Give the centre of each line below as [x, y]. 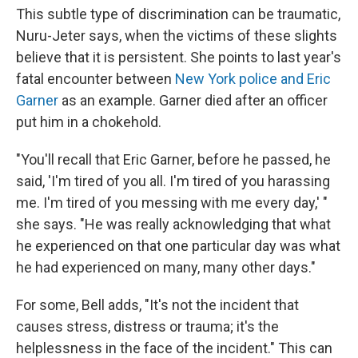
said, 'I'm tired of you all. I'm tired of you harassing [173, 181]
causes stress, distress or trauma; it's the [147, 327]
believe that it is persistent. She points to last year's [179, 58]
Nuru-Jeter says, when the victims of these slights [177, 36]
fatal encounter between [95, 79]
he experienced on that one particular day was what [178, 246]
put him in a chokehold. [89, 122]
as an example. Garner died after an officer [193, 101]
